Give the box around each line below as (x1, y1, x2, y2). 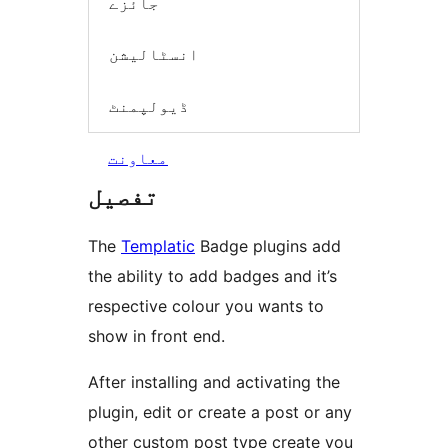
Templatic (121, 236, 195, 257)
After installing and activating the (88, 372, 340, 393)
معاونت (108, 148, 168, 169)
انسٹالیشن (109, 44, 199, 65)
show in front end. (88, 326, 225, 347)
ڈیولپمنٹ (109, 95, 189, 116)
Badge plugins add (195, 236, 341, 257)
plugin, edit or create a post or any (88, 402, 352, 423)
